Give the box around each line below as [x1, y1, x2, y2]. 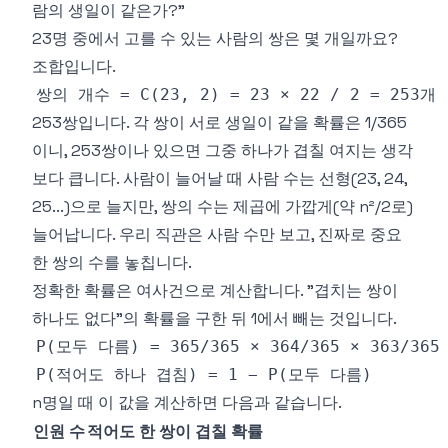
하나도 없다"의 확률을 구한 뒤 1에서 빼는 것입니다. [32, 308, 397, 329]
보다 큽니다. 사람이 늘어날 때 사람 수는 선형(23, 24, [32, 168, 407, 189]
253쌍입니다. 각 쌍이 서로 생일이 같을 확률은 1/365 [32, 112, 407, 133]
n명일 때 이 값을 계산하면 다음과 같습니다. [32, 392, 342, 413]
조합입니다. [32, 56, 116, 77]
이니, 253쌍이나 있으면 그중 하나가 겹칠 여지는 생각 [32, 140, 413, 161]
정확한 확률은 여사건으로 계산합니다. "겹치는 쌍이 [32, 280, 398, 301]
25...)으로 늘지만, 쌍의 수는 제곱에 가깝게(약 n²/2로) [32, 196, 413, 217]
